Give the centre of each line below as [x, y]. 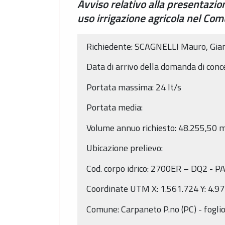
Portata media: [115, 107]
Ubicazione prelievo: [125, 148]
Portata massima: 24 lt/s [134, 87]
